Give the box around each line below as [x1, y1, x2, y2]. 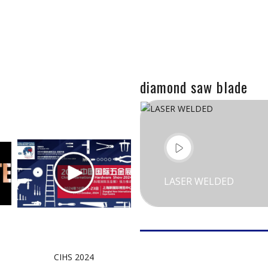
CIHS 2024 [54, 251, 95, 263]
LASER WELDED [164, 175, 234, 188]
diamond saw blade [140, 76, 248, 98]
